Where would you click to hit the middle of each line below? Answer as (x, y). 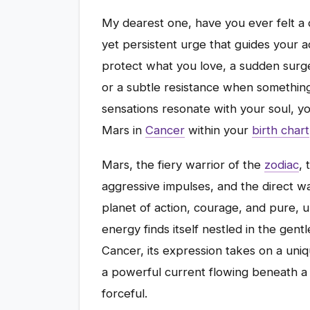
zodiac (282, 164)
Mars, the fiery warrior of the (183, 164)
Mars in (124, 130)
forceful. (125, 293)
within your (218, 130)
